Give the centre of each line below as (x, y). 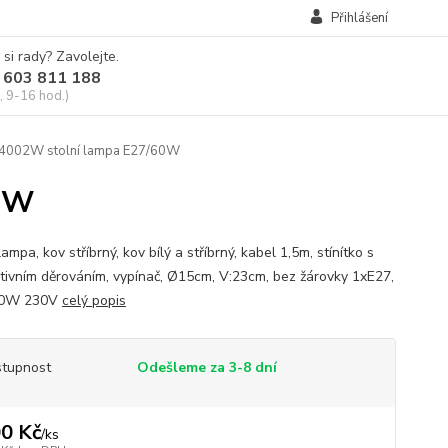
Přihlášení (359, 18)
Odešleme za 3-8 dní (206, 367)
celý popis (93, 300)
